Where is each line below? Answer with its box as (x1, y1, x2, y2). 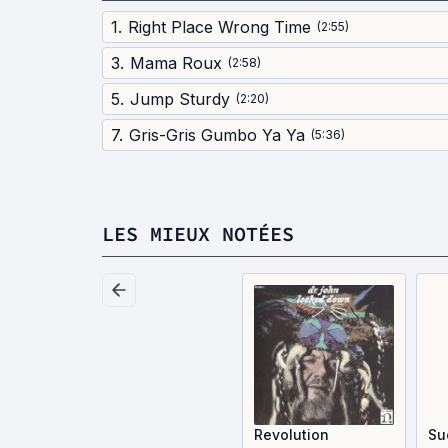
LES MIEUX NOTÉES (102, 221, 294, 246)
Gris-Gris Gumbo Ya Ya (129, 125, 305, 145)
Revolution (254, 426, 329, 443)
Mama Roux (130, 53, 222, 73)
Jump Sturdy (130, 89, 230, 109)
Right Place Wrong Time (128, 17, 311, 37)
